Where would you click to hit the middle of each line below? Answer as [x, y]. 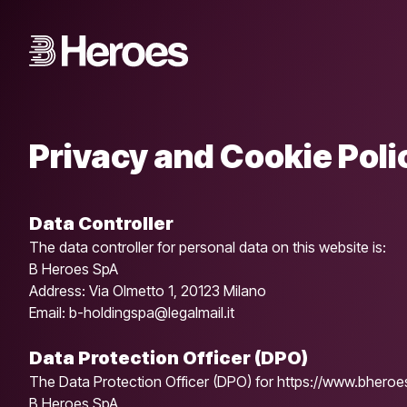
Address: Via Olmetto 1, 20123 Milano [148, 291]
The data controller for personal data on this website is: [208, 247]
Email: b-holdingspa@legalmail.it [132, 313]
